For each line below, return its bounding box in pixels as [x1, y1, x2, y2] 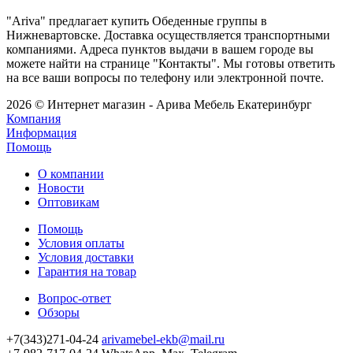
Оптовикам [38, 195, 99, 209]
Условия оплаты [38, 236, 124, 250]
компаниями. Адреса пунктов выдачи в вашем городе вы [6, 42, 314, 56]
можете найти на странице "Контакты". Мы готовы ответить [6, 56, 335, 70]
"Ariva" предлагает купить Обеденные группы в [6, 13, 267, 28]
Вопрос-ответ [38, 291, 111, 305]
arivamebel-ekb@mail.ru [102, 332, 225, 346]
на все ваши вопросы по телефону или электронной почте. [6, 70, 324, 84]
